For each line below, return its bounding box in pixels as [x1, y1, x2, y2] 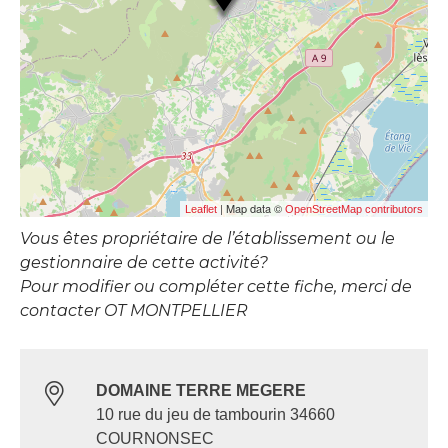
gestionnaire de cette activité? [20, 253, 268, 273]
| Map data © [217, 200, 285, 217]
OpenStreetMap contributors [285, 203, 423, 216]
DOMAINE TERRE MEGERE [96, 382, 306, 400]
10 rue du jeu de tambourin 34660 [96, 406, 335, 424]
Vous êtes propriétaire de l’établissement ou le [20, 229, 395, 249]
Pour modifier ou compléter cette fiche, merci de [20, 277, 412, 297]
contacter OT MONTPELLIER [20, 301, 248, 321]
